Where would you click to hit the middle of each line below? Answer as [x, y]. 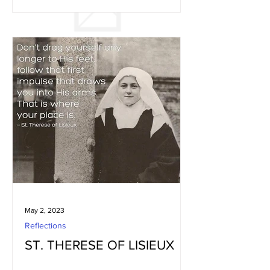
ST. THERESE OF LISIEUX [99, 245]
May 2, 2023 [45, 210]
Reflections [46, 225]
